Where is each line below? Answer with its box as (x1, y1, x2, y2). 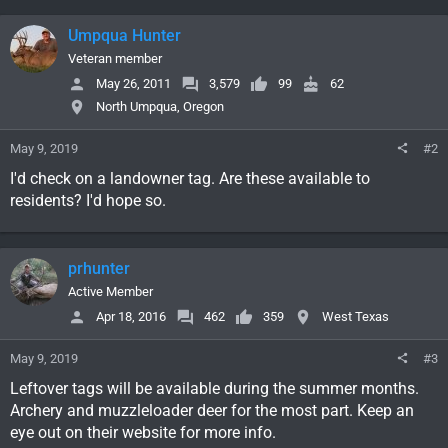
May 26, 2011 (96, 76, 171, 92)
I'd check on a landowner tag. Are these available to (10, 168, 370, 188)
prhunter (68, 258, 130, 278)
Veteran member (68, 50, 162, 66)
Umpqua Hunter (68, 25, 181, 45)
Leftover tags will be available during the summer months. (10, 378, 419, 398)
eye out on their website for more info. (10, 422, 276, 442)
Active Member (68, 283, 153, 299)
